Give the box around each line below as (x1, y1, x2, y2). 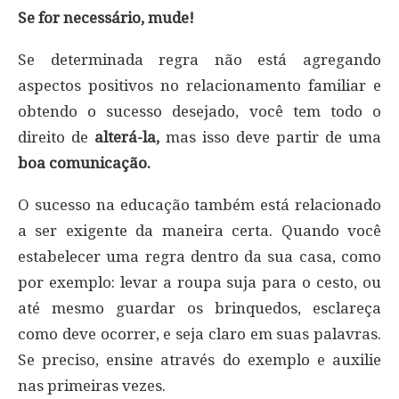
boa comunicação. (18, 153, 151, 172)
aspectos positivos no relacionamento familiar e (18, 76, 381, 94)
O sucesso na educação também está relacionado (18, 195, 381, 214)
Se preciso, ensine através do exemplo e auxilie (18, 350, 381, 369)
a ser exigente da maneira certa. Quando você (18, 221, 381, 240)
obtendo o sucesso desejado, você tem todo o (18, 102, 381, 120)
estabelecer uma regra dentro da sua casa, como (18, 247, 381, 265)
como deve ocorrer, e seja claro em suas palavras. (18, 324, 381, 343)
